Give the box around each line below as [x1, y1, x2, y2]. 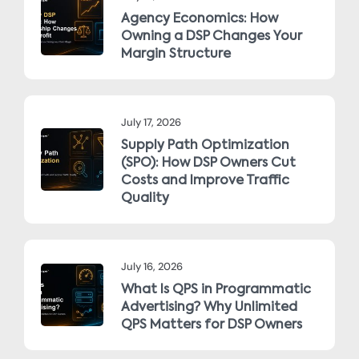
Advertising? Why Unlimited [121, 301, 297, 315]
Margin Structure [121, 48, 231, 62]
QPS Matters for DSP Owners [121, 319, 302, 333]
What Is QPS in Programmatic [121, 284, 311, 297]
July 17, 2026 [121, 115, 181, 130]
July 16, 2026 [121, 260, 183, 274]
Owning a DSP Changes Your [121, 30, 302, 44]
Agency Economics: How [121, 13, 278, 26]
